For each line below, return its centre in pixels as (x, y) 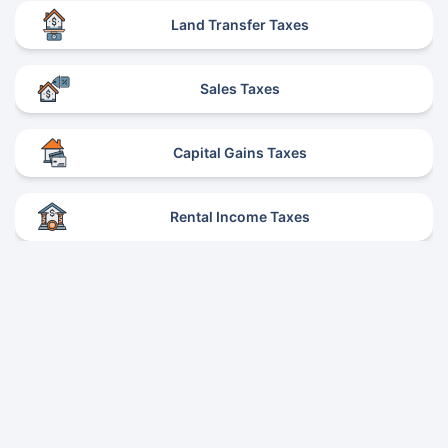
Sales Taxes (240, 88)
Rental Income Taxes (240, 216)
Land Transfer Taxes (240, 24)
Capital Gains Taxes (240, 152)
